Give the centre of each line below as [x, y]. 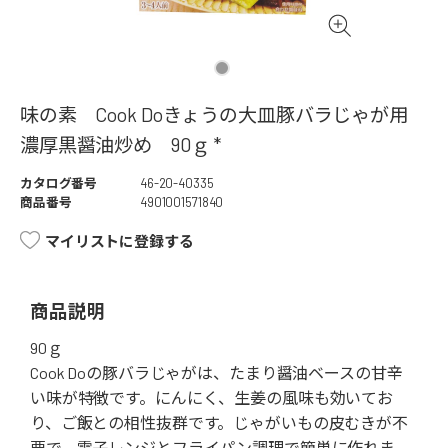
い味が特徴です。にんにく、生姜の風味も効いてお [212, 398]
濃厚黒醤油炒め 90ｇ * [121, 145]
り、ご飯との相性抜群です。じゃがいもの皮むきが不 [219, 423]
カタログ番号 [59, 183]
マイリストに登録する [119, 241]
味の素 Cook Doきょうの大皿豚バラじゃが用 [223, 115]
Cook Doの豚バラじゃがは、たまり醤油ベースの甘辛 [216, 373]
